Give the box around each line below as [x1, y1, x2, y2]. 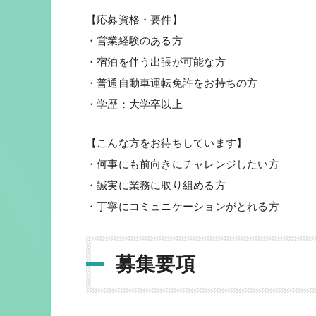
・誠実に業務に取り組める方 [86, 179, 226, 191]
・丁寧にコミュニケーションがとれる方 [86, 200, 279, 212]
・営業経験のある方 [86, 34, 183, 47]
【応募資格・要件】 [86, 13, 183, 25]
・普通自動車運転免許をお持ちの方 [86, 76, 258, 89]
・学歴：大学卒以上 [86, 97, 183, 110]
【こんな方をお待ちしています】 [86, 137, 248, 149]
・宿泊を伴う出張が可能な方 [86, 55, 226, 68]
